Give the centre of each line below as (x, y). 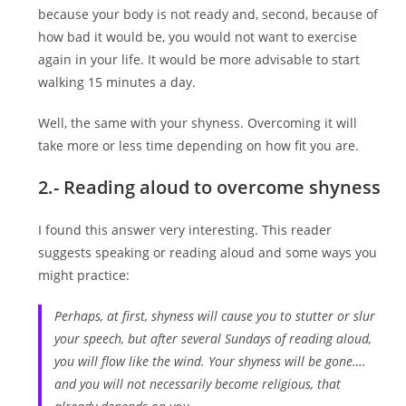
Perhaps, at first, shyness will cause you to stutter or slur (214, 316)
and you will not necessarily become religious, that (197, 384)
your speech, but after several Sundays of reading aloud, (213, 339)
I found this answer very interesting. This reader (185, 230)
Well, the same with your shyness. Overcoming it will (198, 123)
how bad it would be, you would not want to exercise (198, 37)
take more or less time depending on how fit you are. (199, 146)
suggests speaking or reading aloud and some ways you (208, 253)
